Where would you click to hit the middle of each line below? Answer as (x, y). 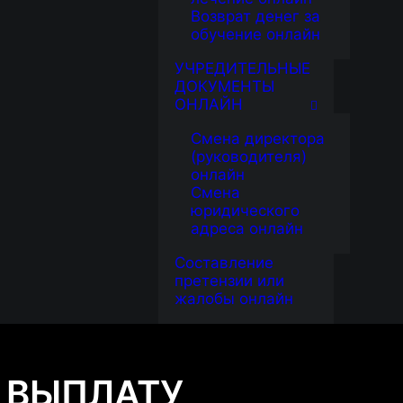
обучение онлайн (255, 34)
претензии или (229, 281)
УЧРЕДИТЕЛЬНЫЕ (242, 68)
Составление (224, 263)
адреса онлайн (247, 228)
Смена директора (258, 139)
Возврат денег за (255, 16)
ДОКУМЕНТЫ (224, 86)
